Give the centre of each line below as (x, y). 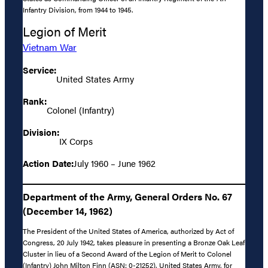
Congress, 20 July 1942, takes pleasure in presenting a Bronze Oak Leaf (134, 243)
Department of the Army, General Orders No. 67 (127, 196)
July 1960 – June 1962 (115, 163)
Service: (39, 69)
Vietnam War (50, 47)
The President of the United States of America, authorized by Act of (128, 231)
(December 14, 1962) (68, 211)
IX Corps (76, 141)
